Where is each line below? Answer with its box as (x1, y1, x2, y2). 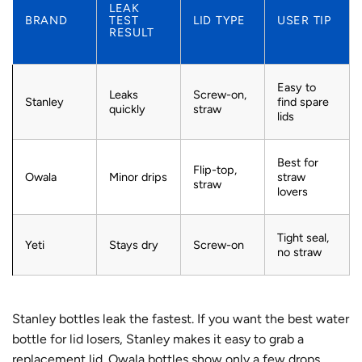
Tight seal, (277, 230, 329, 246)
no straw (277, 245, 322, 260)
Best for (277, 155, 318, 170)
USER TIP (277, 13, 331, 28)
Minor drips (109, 170, 167, 185)
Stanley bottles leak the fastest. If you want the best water (12, 310, 349, 326)
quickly (109, 102, 145, 117)
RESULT (109, 25, 154, 40)
